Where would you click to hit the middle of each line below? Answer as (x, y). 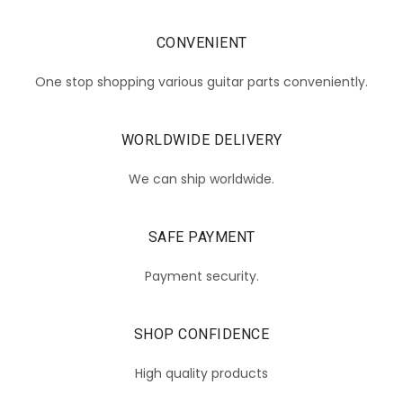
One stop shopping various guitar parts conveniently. (201, 81)
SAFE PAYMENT (201, 237)
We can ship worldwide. (201, 179)
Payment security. (201, 276)
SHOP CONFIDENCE (201, 334)
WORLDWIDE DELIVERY (201, 139)
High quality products (201, 373)
